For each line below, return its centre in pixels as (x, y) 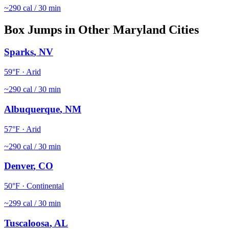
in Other (87, 29)
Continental (45, 186)
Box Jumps (33, 29)
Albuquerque (32, 109)
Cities (182, 29)
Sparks (19, 52)
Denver (19, 166)
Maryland (139, 29)
